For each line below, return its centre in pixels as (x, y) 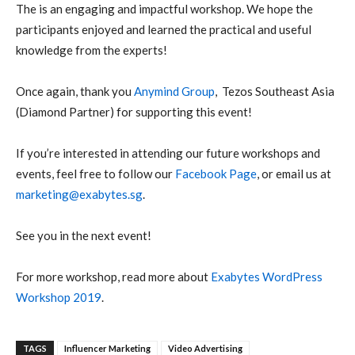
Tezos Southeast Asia (278, 91)
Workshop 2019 (59, 297)
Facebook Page (216, 174)
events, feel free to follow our (95, 174)
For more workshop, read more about (113, 277)
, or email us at (294, 174)
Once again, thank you (75, 91)
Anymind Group (174, 91)
